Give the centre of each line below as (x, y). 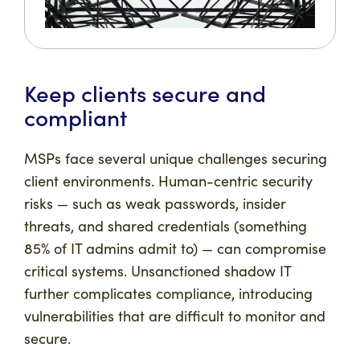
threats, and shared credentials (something (166, 226)
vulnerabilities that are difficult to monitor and (175, 316)
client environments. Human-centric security (168, 181)
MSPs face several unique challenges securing (176, 158)
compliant (76, 117)
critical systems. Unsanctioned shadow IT (157, 271)
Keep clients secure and (145, 93)
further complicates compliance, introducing (168, 293)
